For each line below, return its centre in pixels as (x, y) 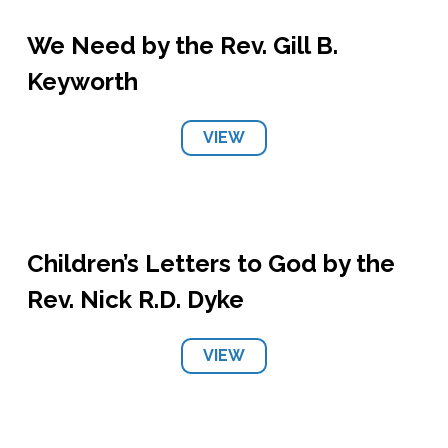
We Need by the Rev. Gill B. (182, 45)
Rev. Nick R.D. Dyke (135, 299)
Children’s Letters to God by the (210, 263)
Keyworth (82, 81)
